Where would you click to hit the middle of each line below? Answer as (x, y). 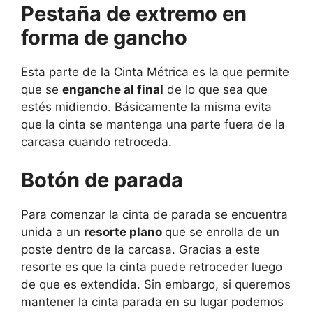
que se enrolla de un (222, 232)
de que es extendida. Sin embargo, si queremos (156, 285)
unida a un (52, 232)
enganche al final (113, 89)
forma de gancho (104, 37)
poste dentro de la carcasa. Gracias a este (140, 250)
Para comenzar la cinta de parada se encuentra (154, 215)
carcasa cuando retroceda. (96, 141)
